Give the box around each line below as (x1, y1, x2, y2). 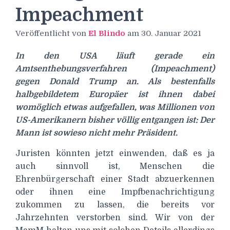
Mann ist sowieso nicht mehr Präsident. (15, 128, 178, 138)
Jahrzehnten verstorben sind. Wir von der (15, 213, 215, 222)
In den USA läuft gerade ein (15, 51, 215, 61)
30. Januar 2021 (141, 28, 201, 38)
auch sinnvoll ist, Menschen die (15, 161, 215, 171)
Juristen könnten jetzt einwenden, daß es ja (15, 148, 215, 158)
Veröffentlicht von (15, 28, 88, 38)
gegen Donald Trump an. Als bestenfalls (15, 76, 215, 86)
